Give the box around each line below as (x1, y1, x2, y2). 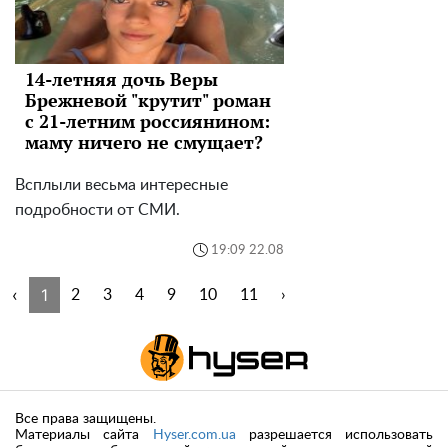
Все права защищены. (15, 412, 156, 427)
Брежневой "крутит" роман (25, 88, 271, 113)
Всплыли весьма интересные (15, 177, 228, 194)
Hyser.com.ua (152, 428, 236, 443)
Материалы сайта (15, 428, 153, 443)
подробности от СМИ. (15, 202, 180, 219)
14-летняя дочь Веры (25, 67, 218, 92)
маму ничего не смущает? (25, 130, 263, 155)
